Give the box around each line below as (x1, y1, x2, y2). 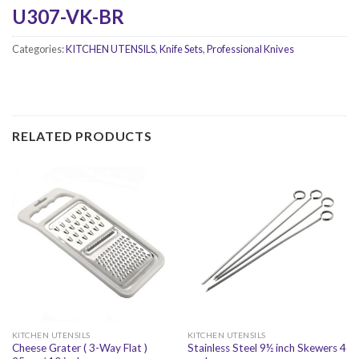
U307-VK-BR (12, 4, 124, 28)
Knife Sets (159, 42, 203, 55)
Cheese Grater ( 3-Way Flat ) (11, 341, 147, 355)
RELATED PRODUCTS (12, 127, 152, 143)
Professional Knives (207, 42, 294, 55)
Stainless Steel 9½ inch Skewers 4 (187, 341, 346, 355)
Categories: (12, 42, 66, 55)
